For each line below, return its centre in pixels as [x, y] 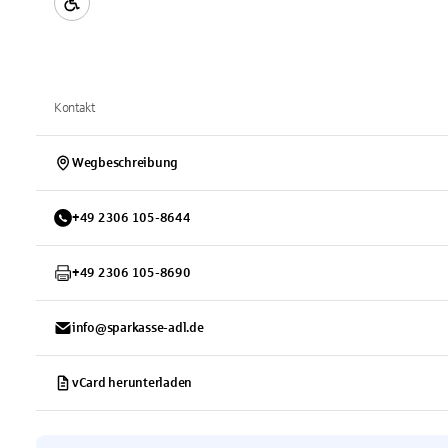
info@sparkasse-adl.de [138, 328]
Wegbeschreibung [125, 163]
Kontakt [74, 108]
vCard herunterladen [132, 383]
